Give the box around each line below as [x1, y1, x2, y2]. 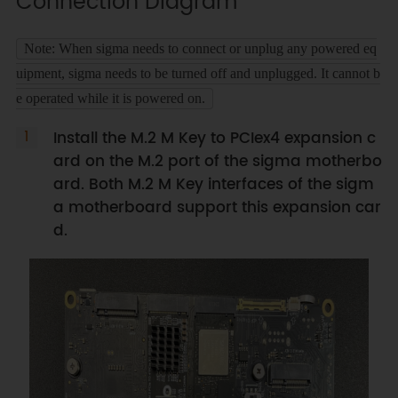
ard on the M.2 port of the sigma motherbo [52, 149, 382, 175]
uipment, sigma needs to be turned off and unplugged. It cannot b [15, 66, 380, 82]
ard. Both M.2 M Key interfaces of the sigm [52, 172, 374, 198]
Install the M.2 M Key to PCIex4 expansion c [52, 126, 376, 152]
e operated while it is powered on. [15, 91, 205, 107]
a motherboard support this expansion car [52, 195, 381, 221]
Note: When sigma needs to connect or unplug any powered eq [23, 41, 377, 57]
